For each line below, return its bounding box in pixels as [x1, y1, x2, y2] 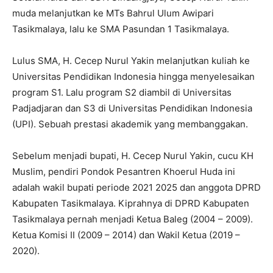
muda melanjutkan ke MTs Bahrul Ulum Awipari [12, 7, 214, 19]
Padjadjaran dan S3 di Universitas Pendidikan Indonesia [12, 102, 252, 115]
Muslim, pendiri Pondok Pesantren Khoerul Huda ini [12, 166, 235, 178]
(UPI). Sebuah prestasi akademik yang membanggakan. [12, 118, 248, 130]
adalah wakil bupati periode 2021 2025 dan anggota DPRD [12, 182, 261, 194]
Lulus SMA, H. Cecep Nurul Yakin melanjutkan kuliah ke [12, 55, 250, 67]
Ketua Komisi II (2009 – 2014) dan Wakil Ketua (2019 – [12, 229, 240, 241]
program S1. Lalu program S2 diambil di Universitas [12, 87, 232, 99]
